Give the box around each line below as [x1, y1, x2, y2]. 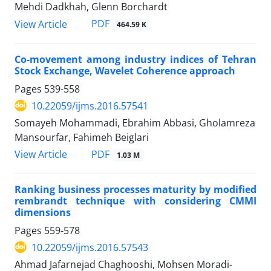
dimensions [15, 205, 71, 219]
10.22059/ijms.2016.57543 [31, 240, 148, 254]
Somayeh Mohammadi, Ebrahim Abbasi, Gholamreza [15, 116, 255, 129]
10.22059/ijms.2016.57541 [31, 99, 148, 113]
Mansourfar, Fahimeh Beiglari [15, 130, 149, 144]
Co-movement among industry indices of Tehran [15, 52, 256, 66]
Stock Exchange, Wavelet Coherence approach [15, 64, 235, 77]
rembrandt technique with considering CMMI [15, 194, 256, 207]
